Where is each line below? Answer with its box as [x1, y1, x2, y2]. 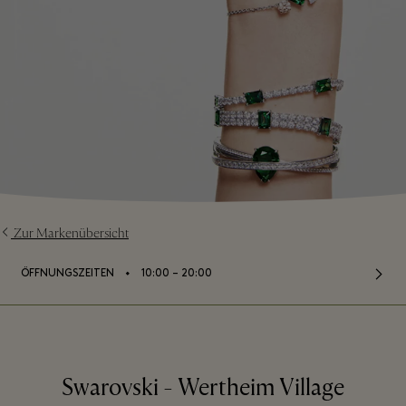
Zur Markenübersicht [14, 225, 129, 242]
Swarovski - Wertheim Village [62, 373, 344, 403]
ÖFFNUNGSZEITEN [21, 268, 114, 279]
